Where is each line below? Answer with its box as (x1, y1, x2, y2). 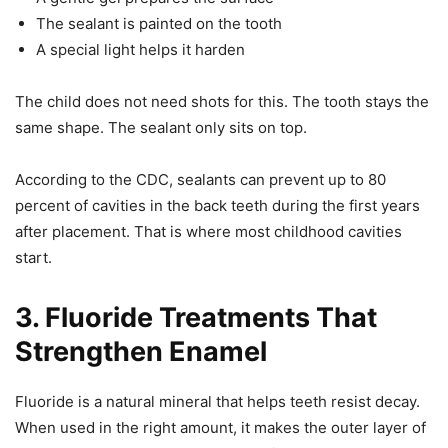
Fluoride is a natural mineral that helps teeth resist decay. (15, 391, 420, 411)
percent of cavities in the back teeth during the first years (15, 195, 420, 215)
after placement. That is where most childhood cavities (15, 221, 402, 241)
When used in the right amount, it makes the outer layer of (15, 417, 426, 437)
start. (15, 247, 52, 267)
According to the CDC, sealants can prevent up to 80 (15, 169, 386, 189)
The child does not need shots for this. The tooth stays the (15, 91, 429, 111)
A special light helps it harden (36, 39, 245, 59)
